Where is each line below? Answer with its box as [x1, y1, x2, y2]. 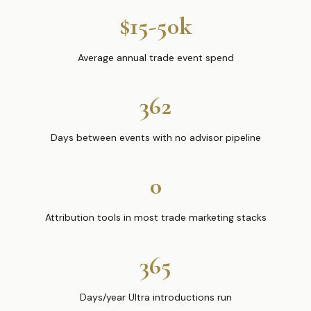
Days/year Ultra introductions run [79, 291, 232, 303]
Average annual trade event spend [77, 51, 234, 64]
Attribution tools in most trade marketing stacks [44, 211, 267, 224]
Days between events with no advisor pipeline [50, 131, 261, 144]
